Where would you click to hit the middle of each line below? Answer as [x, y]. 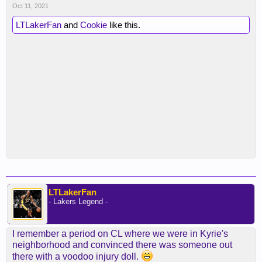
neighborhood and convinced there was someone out [122, 245]
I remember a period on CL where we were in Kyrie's [120, 234]
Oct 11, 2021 [30, 6]
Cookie [94, 25]
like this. [124, 25]
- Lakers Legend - [78, 201]
